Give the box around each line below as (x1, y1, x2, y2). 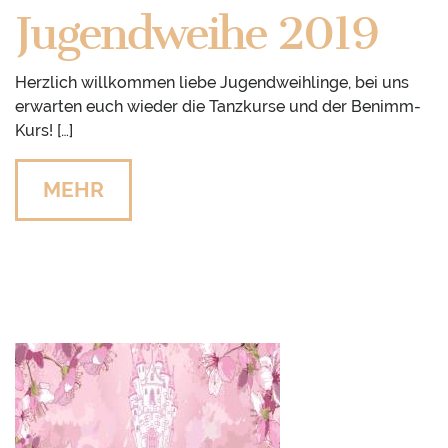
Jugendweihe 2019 (15, 6, 377, 62)
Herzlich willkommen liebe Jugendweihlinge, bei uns (15, 73, 409, 93)
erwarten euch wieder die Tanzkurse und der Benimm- (15, 97, 421, 117)
